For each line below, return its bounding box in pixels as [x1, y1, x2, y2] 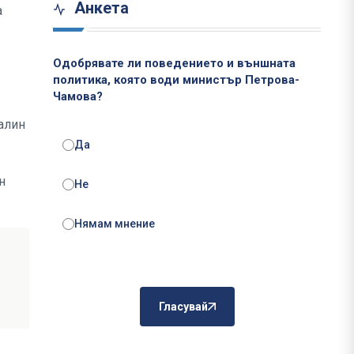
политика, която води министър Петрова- [53, 73, 299, 88]
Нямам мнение [74, 217, 155, 231]
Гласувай [158, 300, 208, 314]
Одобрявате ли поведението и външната [53, 56, 296, 71]
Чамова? [53, 89, 103, 104]
